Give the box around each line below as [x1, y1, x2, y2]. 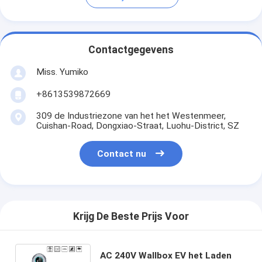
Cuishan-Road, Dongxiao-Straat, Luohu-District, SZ [36, 120, 239, 131]
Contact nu [97, 149, 147, 160]
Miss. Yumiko [36, 66, 88, 77]
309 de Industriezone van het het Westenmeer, [36, 110, 226, 121]
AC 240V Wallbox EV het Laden [99, 250, 232, 261]
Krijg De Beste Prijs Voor [73, 211, 189, 223]
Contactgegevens [88, 44, 174, 56]
